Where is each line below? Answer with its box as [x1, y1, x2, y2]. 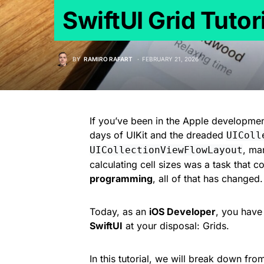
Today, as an [90, 206, 149, 217]
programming [90, 173, 153, 184]
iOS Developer [149, 206, 216, 217]
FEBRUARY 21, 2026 [142, 55, 199, 62]
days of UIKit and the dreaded [90, 129, 226, 141]
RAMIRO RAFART [84, 55, 133, 62]
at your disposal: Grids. [123, 220, 229, 232]
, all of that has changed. [153, 173, 263, 184]
